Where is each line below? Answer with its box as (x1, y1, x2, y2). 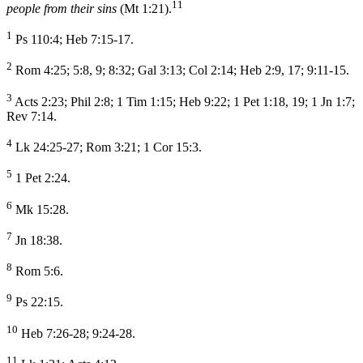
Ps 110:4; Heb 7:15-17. (12, 32, 134, 47)
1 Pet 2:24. (12, 171, 70, 186)
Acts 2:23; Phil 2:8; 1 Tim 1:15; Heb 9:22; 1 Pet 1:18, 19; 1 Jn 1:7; (12, 94, 355, 109)
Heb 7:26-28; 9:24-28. (18, 327, 135, 341)
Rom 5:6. (12, 264, 63, 279)
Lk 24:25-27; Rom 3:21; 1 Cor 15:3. (12, 140, 202, 155)
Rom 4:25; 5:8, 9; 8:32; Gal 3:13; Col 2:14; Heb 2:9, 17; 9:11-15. (12, 63, 349, 78)
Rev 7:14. (6, 109, 57, 123)
